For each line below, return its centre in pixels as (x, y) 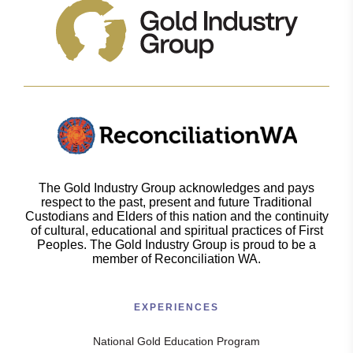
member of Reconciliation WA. (176, 259)
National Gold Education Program (176, 341)
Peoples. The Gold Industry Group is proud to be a (176, 245)
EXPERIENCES (176, 307)
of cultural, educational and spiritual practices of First (176, 230)
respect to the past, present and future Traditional (176, 202)
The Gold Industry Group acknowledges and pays (176, 188)
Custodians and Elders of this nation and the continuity (176, 216)
